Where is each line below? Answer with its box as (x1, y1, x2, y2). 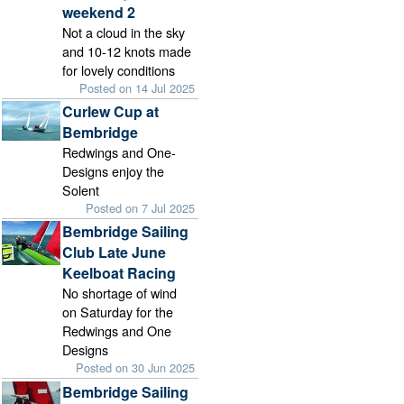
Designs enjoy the (62, 161, 165, 181)
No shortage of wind (62, 283, 178, 303)
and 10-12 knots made (62, 41, 192, 61)
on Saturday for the (62, 302, 174, 322)
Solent (62, 180, 100, 200)
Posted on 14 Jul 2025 (79, 79, 196, 97)
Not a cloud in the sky (62, 23, 186, 42)
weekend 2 (62, 2, 136, 23)
